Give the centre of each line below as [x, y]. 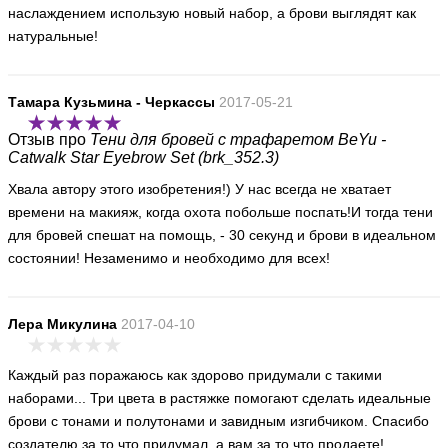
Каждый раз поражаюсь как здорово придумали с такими [195, 375]
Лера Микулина [62, 324]
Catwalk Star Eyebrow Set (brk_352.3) [143, 157]
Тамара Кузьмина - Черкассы [111, 102]
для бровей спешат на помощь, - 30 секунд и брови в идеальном [222, 235]
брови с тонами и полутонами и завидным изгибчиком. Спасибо [218, 421]
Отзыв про [49, 139]
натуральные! [53, 36]
